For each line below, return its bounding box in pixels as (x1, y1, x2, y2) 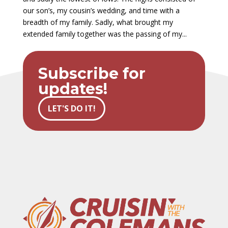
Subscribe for (38, 64, 146, 83)
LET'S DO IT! (47, 102, 96, 114)
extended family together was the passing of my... (22, 28, 187, 39)
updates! (38, 79, 107, 98)
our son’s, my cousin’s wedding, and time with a (22, 5, 180, 15)
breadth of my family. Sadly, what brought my (22, 17, 173, 27)
